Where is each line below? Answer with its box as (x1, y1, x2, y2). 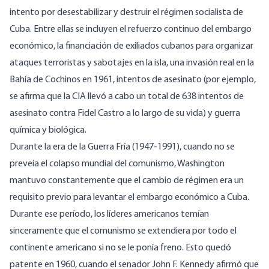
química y (10, 125, 49, 136)
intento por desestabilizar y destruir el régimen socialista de (10, 8, 243, 18)
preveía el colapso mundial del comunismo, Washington (10, 159, 225, 169)
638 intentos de (180, 92, 244, 102)
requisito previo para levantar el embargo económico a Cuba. (10, 193, 249, 203)
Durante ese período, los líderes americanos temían (10, 210, 209, 220)
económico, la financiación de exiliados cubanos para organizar (10, 41, 253, 52)
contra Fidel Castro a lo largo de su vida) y (47, 109, 214, 119)
